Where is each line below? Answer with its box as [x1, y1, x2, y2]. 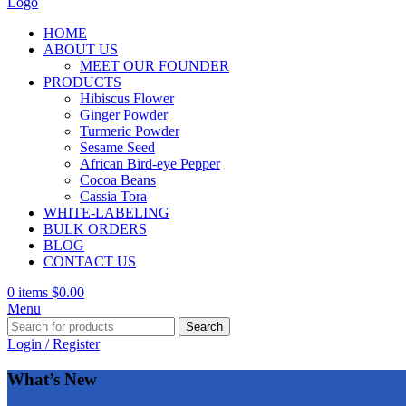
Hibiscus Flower [80, 91, 174, 106]
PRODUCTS [43, 74, 121, 90]
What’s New [7, 369, 97, 389]
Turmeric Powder [80, 123, 179, 139]
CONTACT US [43, 254, 136, 269]
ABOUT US [43, 42, 118, 57]
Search [186, 320, 223, 333]
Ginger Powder [80, 107, 168, 122]
